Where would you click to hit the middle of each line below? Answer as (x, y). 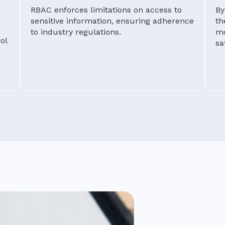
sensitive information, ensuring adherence (112, 21)
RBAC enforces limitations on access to (106, 10)
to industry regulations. (76, 32)
